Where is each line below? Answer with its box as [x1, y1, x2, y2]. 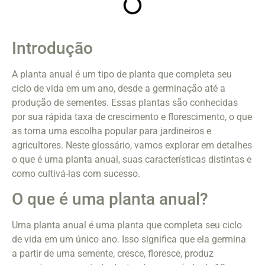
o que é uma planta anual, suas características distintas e [12, 154, 251, 166]
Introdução [12, 38, 93, 59]
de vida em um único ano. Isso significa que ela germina [12, 234, 246, 245]
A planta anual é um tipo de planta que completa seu [12, 69, 232, 80]
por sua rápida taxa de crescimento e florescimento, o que [12, 111, 252, 123]
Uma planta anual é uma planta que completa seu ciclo [12, 219, 242, 231]
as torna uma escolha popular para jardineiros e [12, 125, 211, 137]
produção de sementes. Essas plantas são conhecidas [12, 97, 238, 109]
